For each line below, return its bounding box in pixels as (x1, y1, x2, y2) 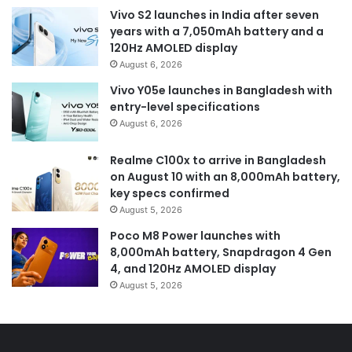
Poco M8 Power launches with (110, 227, 280, 244)
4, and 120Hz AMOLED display (110, 260, 276, 277)
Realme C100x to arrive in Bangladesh (110, 152, 326, 168)
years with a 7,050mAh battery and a (110, 23, 324, 39)
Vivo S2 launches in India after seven (110, 6, 319, 23)
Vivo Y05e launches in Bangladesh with (110, 82, 332, 98)
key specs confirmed (110, 185, 229, 201)
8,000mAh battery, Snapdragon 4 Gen (110, 244, 332, 260)
